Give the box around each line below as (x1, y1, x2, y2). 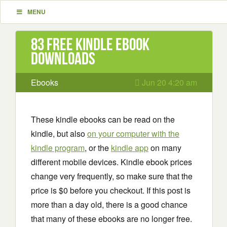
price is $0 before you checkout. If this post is (31, 184, 191, 196)
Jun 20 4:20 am (140, 77, 197, 88)
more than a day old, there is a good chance (31, 199, 187, 210)
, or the (85, 142, 111, 154)
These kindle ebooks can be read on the (31, 113, 175, 125)
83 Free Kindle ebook (31, 35, 149, 54)
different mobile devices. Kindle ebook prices (31, 156, 192, 168)
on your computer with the (87, 128, 179, 139)
